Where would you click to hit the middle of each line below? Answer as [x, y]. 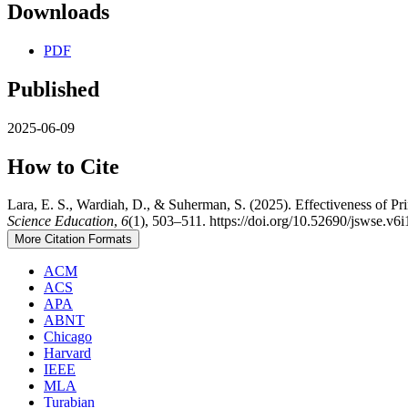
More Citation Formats [73, 240]
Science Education [61, 221]
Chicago [68, 337]
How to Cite [63, 166]
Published [53, 89]
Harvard [67, 353]
